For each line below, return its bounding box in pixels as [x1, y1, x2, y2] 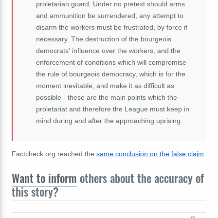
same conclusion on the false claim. [96, 150, 206, 158]
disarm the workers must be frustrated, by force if [36, 23, 187, 32]
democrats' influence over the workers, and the [36, 47, 181, 55]
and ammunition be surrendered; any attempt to [36, 12, 183, 20]
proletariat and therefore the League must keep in [36, 105, 189, 113]
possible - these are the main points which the [36, 93, 177, 102]
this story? [12, 183, 58, 200]
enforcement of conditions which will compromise [36, 58, 186, 67]
